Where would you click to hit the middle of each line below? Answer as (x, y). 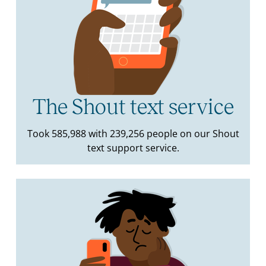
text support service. (133, 148)
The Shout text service (133, 107)
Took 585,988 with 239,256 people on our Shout (133, 134)
